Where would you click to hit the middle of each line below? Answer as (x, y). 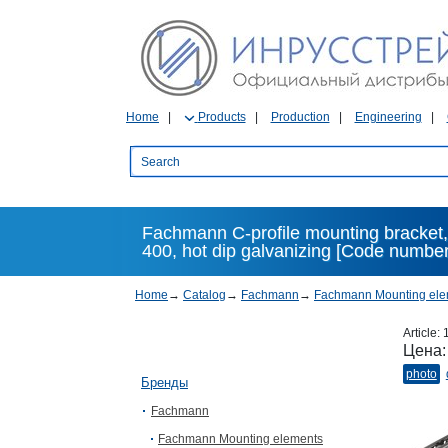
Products (221, 117)
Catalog (204, 295)
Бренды (164, 382)
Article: (422, 333)
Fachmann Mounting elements (240, 439)
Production (300, 117)
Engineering (388, 117)
